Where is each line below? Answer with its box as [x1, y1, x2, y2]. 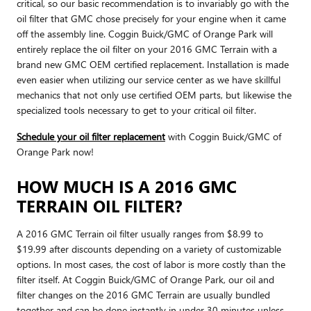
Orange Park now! [17, 144, 94, 158]
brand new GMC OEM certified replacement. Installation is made [17, 57, 289, 71]
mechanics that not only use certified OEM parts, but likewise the [17, 87, 292, 101]
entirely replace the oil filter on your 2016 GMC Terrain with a [17, 42, 277, 56]
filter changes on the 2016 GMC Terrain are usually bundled [17, 287, 270, 301]
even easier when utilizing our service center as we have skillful [17, 72, 280, 86]
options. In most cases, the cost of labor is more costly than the [17, 257, 285, 271]
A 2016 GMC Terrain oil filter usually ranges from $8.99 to [17, 226, 263, 240]
